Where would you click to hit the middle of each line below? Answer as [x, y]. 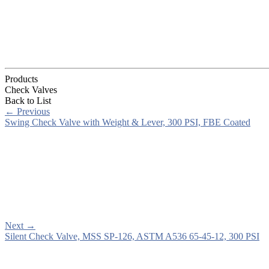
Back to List [28, 100]
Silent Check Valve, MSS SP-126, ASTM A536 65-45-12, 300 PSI [132, 236]
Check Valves [31, 89]
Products [21, 79]
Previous [32, 111]
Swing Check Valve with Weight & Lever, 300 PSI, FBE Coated [128, 122]
